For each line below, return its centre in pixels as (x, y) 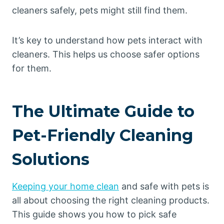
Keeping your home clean (65, 186)
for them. (32, 68)
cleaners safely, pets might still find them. (100, 10)
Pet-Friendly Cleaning (102, 135)
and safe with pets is (164, 186)
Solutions (51, 159)
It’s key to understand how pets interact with (107, 40)
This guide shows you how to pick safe (94, 214)
